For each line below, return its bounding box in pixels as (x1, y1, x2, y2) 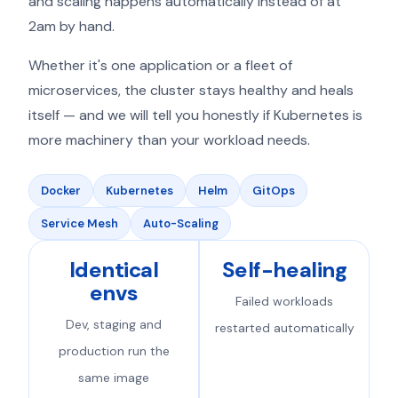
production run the (58, 343, 170, 359)
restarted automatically (214, 320, 354, 336)
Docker (41, 183, 81, 198)
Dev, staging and (66, 316, 162, 332)
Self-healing (221, 256, 347, 283)
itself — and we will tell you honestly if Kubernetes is (28, 106, 362, 124)
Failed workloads (235, 293, 333, 309)
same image (78, 370, 149, 386)
